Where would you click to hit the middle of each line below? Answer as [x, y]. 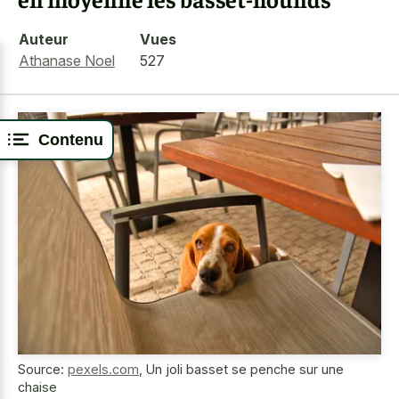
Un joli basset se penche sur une [245, 370]
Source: [43, 370]
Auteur [44, 39]
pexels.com [103, 370]
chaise [37, 387]
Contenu [71, 139]
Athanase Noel [67, 60]
